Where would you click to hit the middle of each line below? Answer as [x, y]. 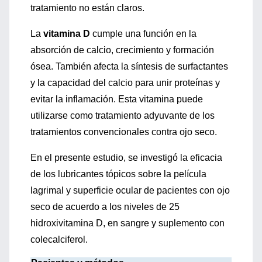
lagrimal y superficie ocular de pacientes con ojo [130, 190]
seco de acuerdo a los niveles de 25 [105, 207]
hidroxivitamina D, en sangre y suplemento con [127, 223]
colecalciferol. [59, 239]
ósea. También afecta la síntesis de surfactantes [129, 66]
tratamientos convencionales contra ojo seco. [124, 132]
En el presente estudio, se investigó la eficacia [126, 158]
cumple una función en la [143, 34]
